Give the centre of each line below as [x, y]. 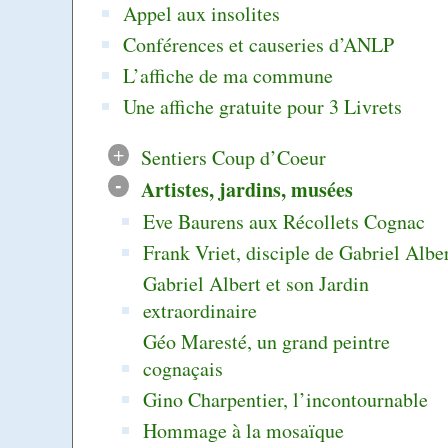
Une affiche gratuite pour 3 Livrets [263, 106]
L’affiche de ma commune [228, 75]
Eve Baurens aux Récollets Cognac [284, 221]
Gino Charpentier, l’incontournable [286, 399]
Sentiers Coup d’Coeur [233, 157]
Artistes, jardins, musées [246, 189]
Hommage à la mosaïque [244, 430]
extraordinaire [200, 310]
